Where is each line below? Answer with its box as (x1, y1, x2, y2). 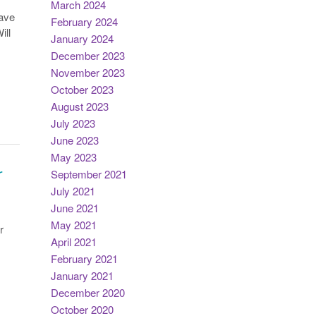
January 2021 (50, 268, 114, 283)
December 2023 (50, 48, 125, 63)
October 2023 (50, 82, 114, 97)
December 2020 (50, 285, 125, 300)
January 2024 (50, 31, 114, 46)
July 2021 (50, 183, 95, 198)
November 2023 (50, 65, 125, 80)
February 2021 (50, 251, 118, 266)
